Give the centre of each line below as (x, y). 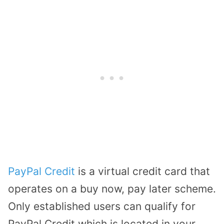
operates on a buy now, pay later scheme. (112, 188)
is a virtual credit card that (142, 171)
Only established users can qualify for (102, 206)
